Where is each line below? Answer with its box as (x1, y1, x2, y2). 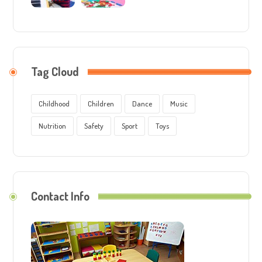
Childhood (39, 99, 70, 109)
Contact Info (31, 188, 90, 204)
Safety (84, 121, 104, 131)
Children (88, 99, 115, 109)
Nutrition (39, 121, 67, 131)
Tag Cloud (31, 64, 80, 80)
